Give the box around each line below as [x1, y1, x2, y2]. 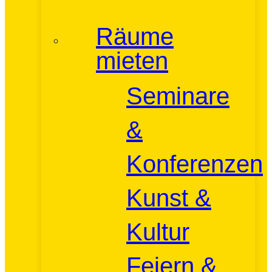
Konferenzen [126, 151, 263, 177]
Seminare [126, 83, 229, 109]
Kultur [126, 219, 189, 245]
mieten [96, 47, 168, 74]
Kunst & [126, 185, 211, 211]
